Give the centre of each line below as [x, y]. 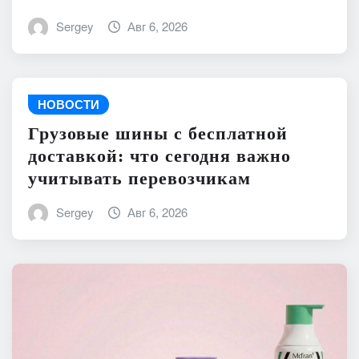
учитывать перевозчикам [139, 178]
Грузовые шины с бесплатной [158, 133]
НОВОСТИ [69, 105]
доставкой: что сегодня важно [159, 155]
